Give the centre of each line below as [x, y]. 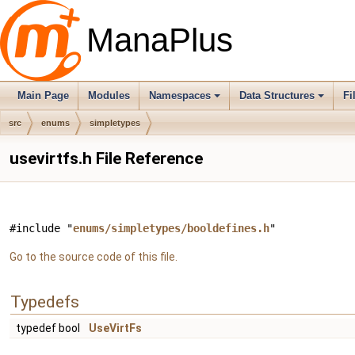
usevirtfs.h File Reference [106, 158]
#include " [41, 229]
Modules [109, 95]
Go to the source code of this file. [94, 257]
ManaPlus [160, 40]
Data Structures [277, 95]
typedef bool [49, 328]
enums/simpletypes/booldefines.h [171, 229]
